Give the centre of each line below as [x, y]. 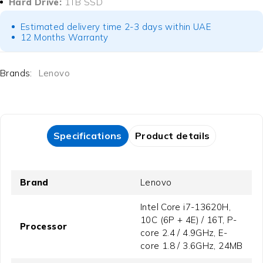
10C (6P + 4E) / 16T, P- [189, 220]
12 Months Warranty [65, 38]
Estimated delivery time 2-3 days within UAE [116, 27]
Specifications [87, 136]
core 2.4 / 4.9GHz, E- [184, 233]
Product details [172, 136]
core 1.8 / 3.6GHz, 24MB [192, 246]
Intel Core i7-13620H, [186, 207]
